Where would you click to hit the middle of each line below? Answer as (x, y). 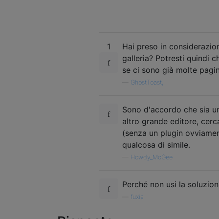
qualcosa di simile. (156, 144)
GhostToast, (147, 82)
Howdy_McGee (152, 157)
